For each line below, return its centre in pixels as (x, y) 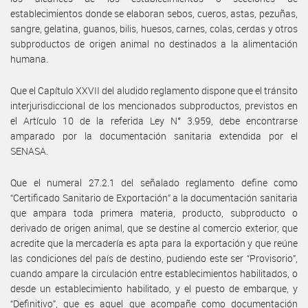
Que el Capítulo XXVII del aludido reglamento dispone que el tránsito (154, 90)
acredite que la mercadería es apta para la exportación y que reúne (154, 243)
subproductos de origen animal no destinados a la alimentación (154, 43)
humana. (29, 58)
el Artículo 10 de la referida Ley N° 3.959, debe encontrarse (154, 120)
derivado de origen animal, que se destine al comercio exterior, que (154, 228)
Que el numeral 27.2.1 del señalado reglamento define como (154, 182)
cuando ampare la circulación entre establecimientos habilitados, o (154, 273)
